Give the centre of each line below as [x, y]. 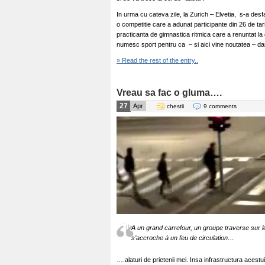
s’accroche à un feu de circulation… [183, 238]
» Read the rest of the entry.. [157, 60]
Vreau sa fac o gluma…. [169, 93]
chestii [175, 106]
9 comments [220, 106]
